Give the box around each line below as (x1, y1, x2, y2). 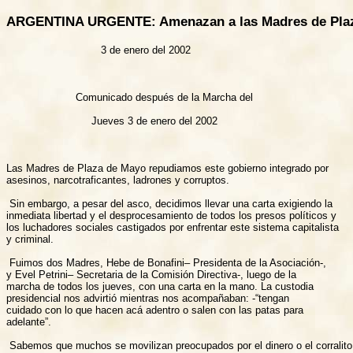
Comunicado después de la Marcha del (6, 91, 253, 103)
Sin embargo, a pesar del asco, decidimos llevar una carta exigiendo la (6, 197, 333, 210)
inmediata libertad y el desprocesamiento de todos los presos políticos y (6, 209, 336, 221)
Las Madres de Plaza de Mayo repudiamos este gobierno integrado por (6, 162, 329, 174)
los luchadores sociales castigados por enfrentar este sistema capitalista (6, 221, 339, 233)
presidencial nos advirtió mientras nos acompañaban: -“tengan (6, 292, 289, 304)
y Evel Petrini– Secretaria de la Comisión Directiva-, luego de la (6, 268, 296, 281)
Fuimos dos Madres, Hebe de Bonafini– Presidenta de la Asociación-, (6, 256, 326, 269)
